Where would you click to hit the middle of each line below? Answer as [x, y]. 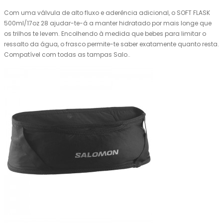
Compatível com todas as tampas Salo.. [67, 55]
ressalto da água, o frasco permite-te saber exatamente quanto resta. [111, 44]
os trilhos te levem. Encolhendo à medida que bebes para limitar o [105, 34]
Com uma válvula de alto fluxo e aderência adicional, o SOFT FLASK [107, 13]
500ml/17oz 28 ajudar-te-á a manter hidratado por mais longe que [108, 23]
